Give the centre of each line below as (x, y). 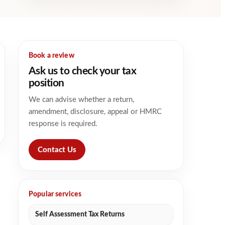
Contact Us (57, 150)
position (46, 83)
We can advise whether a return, (81, 100)
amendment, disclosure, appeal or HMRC (95, 112)
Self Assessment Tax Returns (80, 214)
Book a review (51, 56)
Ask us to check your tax (83, 71)
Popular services (55, 194)
